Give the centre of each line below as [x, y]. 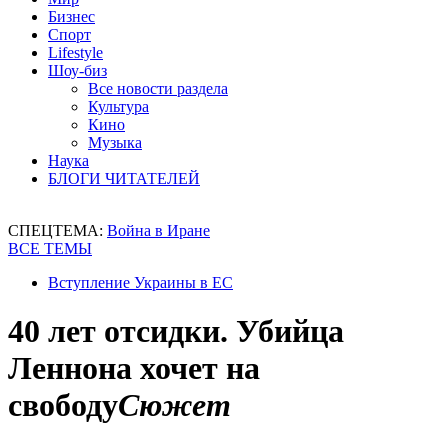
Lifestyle [75, 52]
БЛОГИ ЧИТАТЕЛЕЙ [124, 178]
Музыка [115, 142]
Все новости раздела [158, 88]
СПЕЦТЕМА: [57, 230]
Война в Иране [158, 230]
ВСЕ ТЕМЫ [50, 248]
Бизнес [71, 16]
